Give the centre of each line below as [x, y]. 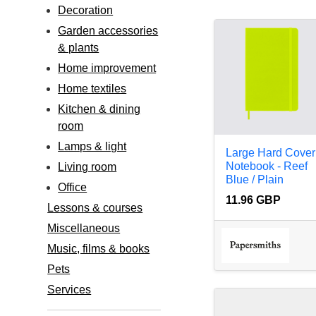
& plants [79, 48]
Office [73, 187]
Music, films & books [99, 249]
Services [69, 290]
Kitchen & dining [99, 109]
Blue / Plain [255, 180]
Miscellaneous [84, 228]
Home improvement [107, 68]
